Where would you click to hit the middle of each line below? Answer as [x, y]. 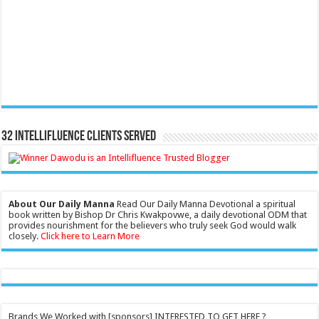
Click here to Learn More [90, 236]
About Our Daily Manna [62, 204]
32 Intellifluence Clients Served [79, 136]
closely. [25, 236]
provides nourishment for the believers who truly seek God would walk [153, 226]
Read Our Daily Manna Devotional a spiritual [205, 204]
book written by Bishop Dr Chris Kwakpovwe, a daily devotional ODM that [158, 215]
